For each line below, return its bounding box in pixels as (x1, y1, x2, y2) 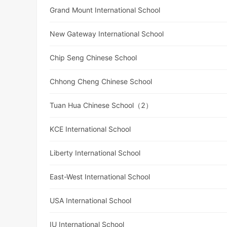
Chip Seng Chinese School (50, 53, 137, 62)
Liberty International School (50, 148, 141, 158)
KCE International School (50, 125, 131, 134)
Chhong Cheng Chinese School (50, 77, 153, 86)
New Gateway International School (50, 29, 164, 39)
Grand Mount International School (50, 6, 161, 15)
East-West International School (50, 172, 150, 181)
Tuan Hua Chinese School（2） (50, 101, 153, 110)
